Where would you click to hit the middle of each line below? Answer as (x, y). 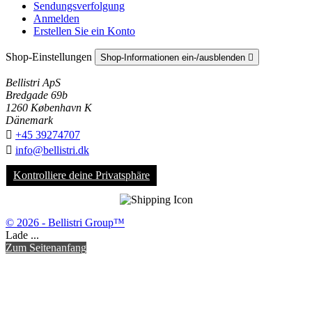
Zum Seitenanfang (46, 247)
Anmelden (56, 18)
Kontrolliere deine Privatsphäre (81, 175)
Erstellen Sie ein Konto (84, 31)
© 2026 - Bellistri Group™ (65, 222)
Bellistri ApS (33, 82)
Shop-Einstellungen (50, 56)
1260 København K (49, 107)
